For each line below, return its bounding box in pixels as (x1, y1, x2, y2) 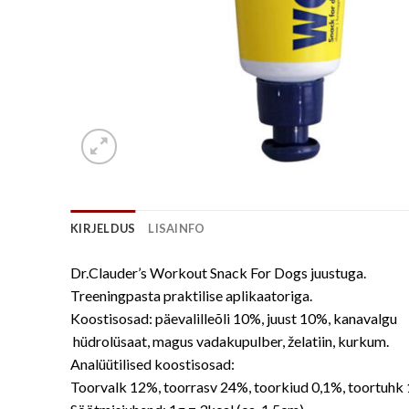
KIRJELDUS (70, 220, 136, 236)
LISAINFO (148, 220, 205, 236)
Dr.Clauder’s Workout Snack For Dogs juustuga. (70, 263, 366, 281)
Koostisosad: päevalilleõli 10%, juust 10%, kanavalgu (70, 309, 397, 327)
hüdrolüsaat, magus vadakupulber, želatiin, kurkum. (70, 331, 389, 350)
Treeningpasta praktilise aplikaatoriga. (70, 286, 312, 304)
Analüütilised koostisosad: (70, 354, 235, 372)
